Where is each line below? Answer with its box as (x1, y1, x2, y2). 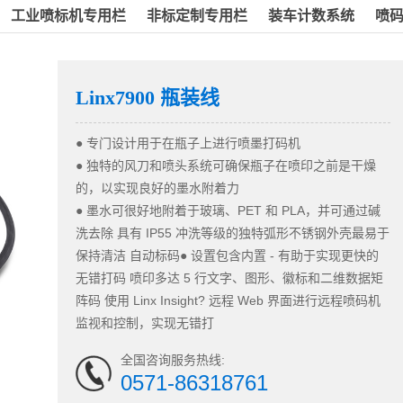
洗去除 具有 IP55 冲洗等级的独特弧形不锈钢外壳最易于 (76, 226, 390, 240)
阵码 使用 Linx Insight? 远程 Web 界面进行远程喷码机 (76, 293, 381, 308)
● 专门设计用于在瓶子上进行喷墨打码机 (76, 136, 300, 150)
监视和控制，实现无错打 (76, 316, 214, 330)
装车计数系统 (268, 8, 354, 23)
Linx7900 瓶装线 (76, 86, 219, 109)
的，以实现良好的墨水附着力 (76, 181, 239, 195)
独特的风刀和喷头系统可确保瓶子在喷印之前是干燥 (86, 158, 376, 173)
